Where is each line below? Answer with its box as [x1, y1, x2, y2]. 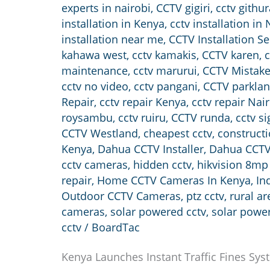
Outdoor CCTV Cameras [61, 189, 181, 204]
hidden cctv [133, 157, 192, 172]
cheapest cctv [143, 126, 212, 141]
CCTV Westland [61, 126, 138, 141]
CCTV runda [171, 110, 230, 125]
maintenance [61, 63, 128, 78]
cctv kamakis [132, 48, 196, 63]
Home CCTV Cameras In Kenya [97, 173, 251, 188]
